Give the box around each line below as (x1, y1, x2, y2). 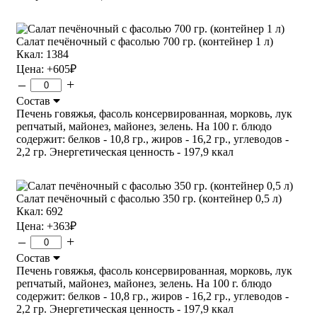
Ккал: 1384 (16, 47, 69, 60)
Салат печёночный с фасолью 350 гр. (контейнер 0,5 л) (16, 192, 282, 204)
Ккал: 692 (16, 204, 63, 217)
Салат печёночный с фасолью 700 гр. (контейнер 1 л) (16, 35, 273, 47)
